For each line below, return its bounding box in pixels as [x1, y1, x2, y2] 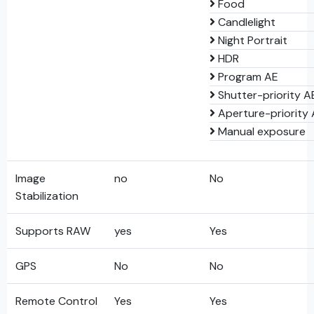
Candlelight [215, 15, 275, 29]
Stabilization [15, 189, 78, 203]
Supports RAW [15, 224, 90, 238]
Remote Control [15, 294, 97, 308]
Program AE [215, 69, 278, 84]
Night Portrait [215, 33, 287, 48]
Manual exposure [215, 124, 306, 139]
